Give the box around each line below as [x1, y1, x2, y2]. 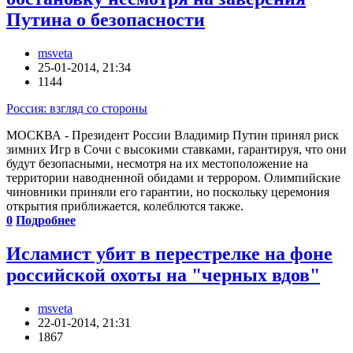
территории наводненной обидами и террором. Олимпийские [6, 171, 340, 185]
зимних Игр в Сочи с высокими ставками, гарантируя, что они [6, 143, 347, 157]
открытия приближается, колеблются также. [6, 199, 243, 214]
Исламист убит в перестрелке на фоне [6, 243, 333, 265]
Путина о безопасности [6, 9, 205, 31]
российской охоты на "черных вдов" [6, 265, 320, 286]
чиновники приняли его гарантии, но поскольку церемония [6, 185, 329, 199]
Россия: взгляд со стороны [6, 102, 147, 116]
